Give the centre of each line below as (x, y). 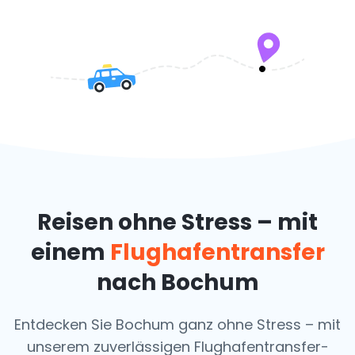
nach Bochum (177, 282)
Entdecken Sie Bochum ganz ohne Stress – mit (177, 324)
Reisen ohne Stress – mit (177, 222)
